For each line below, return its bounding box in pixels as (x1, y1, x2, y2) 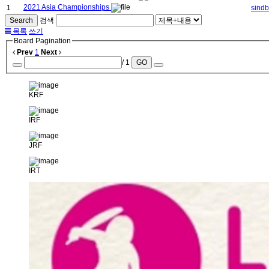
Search (10, 16, 33, 25)
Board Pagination (14, 37, 71, 46)
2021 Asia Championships (23, 3, 111, 12)
